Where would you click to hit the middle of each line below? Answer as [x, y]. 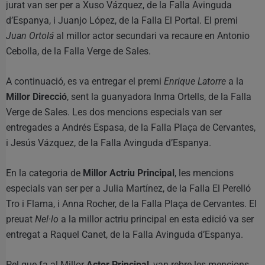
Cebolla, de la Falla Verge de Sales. [78, 51]
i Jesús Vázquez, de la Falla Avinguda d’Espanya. [110, 143]
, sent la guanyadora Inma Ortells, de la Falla [159, 96]
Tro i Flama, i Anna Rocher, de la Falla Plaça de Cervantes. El [131, 203]
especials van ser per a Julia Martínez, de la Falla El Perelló [128, 188]
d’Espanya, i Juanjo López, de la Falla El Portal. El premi [122, 20]
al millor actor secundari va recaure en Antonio [152, 35]
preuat [20, 219]
